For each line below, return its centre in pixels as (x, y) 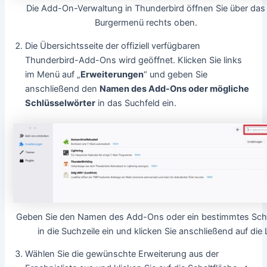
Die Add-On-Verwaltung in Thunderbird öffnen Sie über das (146, 9)
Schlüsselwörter (60, 103)
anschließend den (63, 89)
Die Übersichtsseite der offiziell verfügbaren (113, 46)
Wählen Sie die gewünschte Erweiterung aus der (122, 254)
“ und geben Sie (176, 74)
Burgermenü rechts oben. (146, 23)
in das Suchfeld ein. (136, 103)
